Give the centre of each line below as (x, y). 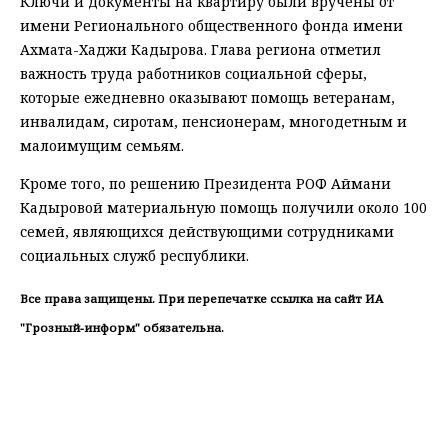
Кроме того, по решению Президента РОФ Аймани (205, 184)
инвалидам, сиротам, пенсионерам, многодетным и (213, 122)
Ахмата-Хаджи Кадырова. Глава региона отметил (200, 50)
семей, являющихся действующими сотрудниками (207, 232)
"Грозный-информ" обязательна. (122, 327)
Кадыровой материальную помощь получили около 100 (223, 208)
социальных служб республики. (134, 256)
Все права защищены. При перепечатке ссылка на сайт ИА (201, 298)
